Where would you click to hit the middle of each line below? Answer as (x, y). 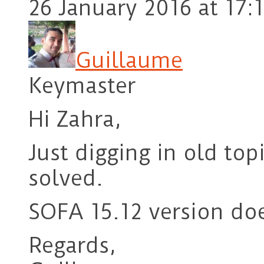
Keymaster (82, 86)
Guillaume (129, 61)
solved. (66, 179)
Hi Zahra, (75, 120)
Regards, (72, 246)
